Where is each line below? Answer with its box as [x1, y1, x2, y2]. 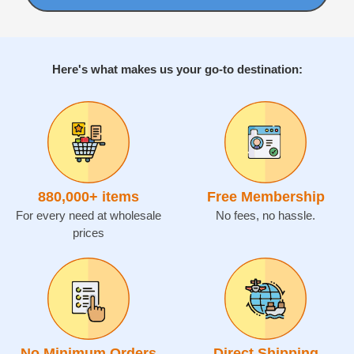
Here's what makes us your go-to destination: [51, 62, 303, 76]
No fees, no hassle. [216, 208, 315, 222]
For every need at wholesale [16, 208, 161, 222]
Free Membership [206, 188, 325, 205]
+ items [89, 188, 139, 205]
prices [73, 225, 104, 239]
